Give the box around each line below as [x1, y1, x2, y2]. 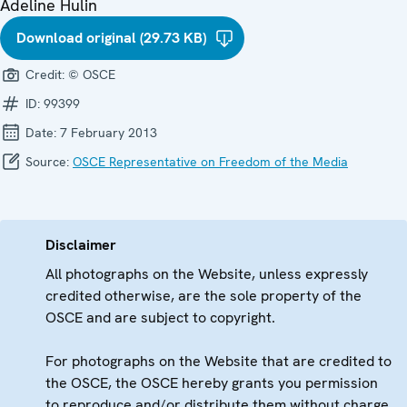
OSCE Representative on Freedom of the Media [73, 153, 348, 170]
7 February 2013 [60, 124, 157, 141]
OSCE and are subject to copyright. [45, 307, 275, 327]
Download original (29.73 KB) [16, 27, 206, 47]
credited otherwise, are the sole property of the [45, 285, 362, 305]
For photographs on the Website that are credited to [45, 351, 392, 371]
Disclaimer [45, 234, 116, 254]
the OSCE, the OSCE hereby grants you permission [45, 372, 378, 392]
